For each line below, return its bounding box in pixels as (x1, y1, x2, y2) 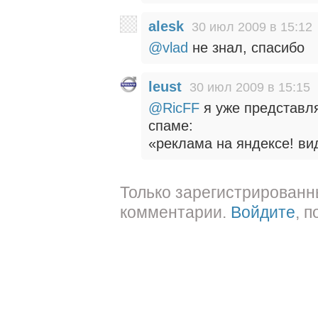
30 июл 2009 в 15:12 (192, 20, 312, 34)
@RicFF (148, 100, 199, 116)
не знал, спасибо (188, 40, 305, 55)
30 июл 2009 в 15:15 (190, 80, 310, 94)
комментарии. (120, 203, 231, 221)
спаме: (148, 118, 193, 133)
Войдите (231, 203, 295, 221)
